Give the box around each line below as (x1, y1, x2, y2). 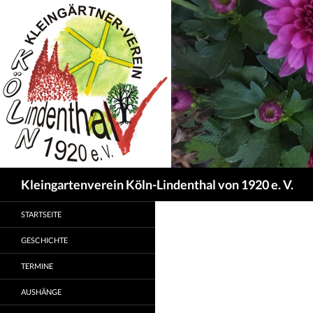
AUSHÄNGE (21, 287, 61, 296)
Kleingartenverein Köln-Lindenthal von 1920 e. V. (21, 177, 293, 192)
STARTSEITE (21, 210, 61, 219)
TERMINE (21, 261, 53, 270)
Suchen (3, 168, 38, 182)
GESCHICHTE (21, 235, 68, 245)
